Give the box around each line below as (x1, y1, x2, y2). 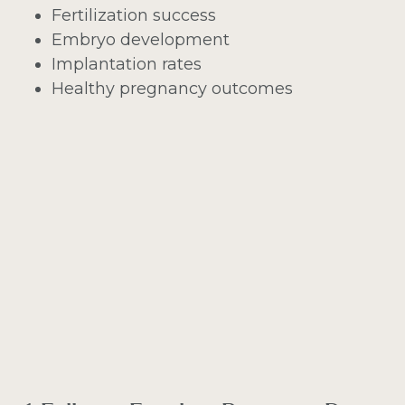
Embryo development (51, 29, 230, 50)
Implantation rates (51, 53, 202, 74)
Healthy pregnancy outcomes (51, 78, 293, 99)
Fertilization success (51, 5, 216, 25)
